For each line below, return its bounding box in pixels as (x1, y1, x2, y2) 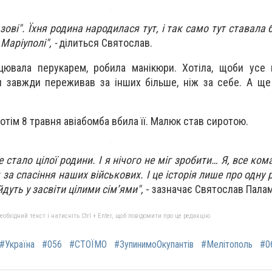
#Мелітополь (201, 239, 253, 251)
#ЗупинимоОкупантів (114, 239, 194, 251)
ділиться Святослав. (59, 36, 152, 50)
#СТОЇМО (69, 239, 107, 251)
